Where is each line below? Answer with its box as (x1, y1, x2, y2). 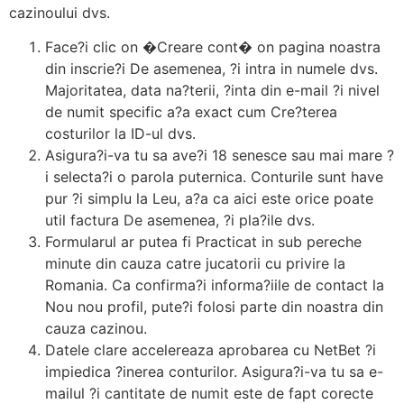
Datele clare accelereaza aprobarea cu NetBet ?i (45, 341, 376, 360)
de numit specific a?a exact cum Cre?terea (45, 103, 337, 122)
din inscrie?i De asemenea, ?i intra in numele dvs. (45, 60, 378, 78)
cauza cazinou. (45, 319, 147, 338)
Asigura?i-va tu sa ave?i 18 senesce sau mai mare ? (45, 146, 394, 165)
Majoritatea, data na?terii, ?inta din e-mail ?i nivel (45, 81, 380, 100)
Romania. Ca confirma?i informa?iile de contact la (45, 276, 384, 295)
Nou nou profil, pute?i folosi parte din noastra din (45, 298, 383, 317)
